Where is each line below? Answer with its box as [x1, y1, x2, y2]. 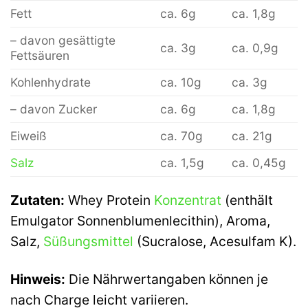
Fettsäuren [10, 48, 69, 63]
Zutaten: [10, 192, 65, 209]
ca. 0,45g [231, 155, 286, 170]
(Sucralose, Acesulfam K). [133, 233, 296, 250]
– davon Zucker [10, 102, 97, 117]
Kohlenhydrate [10, 75, 91, 90]
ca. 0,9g [231, 41, 278, 56]
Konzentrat [154, 192, 221, 209]
